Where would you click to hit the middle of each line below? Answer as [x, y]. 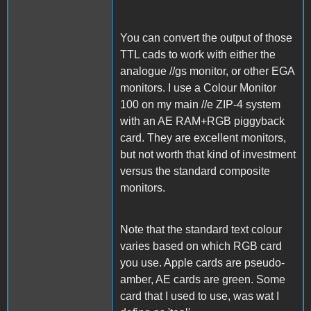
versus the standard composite [195, 171]
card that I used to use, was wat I [200, 296]
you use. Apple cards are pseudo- [202, 263]
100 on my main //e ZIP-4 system [200, 105]
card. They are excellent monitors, [203, 138]
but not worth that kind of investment [208, 155]
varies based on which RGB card [201, 246]
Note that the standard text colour [201, 230]
